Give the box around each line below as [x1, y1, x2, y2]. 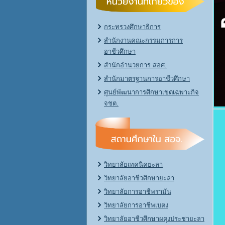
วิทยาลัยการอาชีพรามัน [104, 188, 171, 195]
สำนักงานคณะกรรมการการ [104, 37, 183, 44]
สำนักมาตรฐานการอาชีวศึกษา [104, 75, 190, 82]
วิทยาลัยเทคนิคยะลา [104, 161, 163, 168]
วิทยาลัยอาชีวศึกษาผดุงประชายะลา [104, 215, 204, 222]
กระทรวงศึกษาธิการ [104, 23, 161, 31]
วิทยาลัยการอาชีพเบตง [104, 201, 168, 209]
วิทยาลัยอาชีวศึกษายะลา [104, 174, 174, 182]
